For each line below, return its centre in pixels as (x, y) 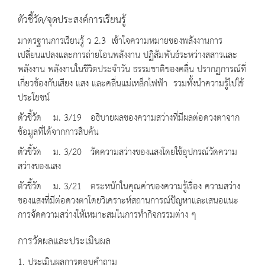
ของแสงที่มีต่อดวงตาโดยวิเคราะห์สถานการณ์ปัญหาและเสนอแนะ (128, 201)
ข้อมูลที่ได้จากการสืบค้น (58, 132)
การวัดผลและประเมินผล (64, 242)
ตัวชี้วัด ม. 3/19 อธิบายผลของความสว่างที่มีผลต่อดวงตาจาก (129, 118)
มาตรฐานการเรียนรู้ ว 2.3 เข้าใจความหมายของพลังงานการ (120, 41)
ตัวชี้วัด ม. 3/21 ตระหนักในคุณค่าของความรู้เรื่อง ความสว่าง (129, 187)
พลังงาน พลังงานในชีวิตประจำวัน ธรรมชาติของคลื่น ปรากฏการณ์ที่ (132, 70)
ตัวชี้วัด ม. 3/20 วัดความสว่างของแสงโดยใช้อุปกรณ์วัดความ (127, 153)
